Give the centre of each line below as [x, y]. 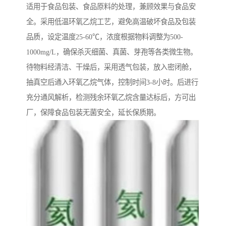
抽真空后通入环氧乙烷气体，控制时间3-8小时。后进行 [112, 82]
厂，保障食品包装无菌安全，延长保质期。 [93, 113]
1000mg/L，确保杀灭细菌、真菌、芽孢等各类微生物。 [112, 52]
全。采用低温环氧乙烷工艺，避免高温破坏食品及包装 [111, 22]
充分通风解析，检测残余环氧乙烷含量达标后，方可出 [111, 98]
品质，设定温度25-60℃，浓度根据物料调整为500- [105, 37]
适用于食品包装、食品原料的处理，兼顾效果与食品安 [111, 7]
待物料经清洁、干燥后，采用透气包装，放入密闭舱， [111, 67]
